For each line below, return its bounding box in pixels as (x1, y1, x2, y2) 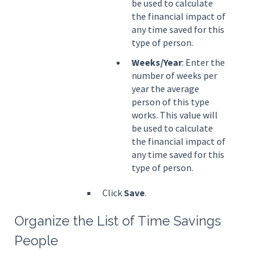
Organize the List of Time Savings (14, 213, 221, 229)
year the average (132, 83, 199, 95)
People (14, 233, 58, 249)
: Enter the (182, 56, 225, 69)
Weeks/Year (132, 56, 182, 69)
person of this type (132, 96, 209, 108)
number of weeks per (132, 69, 217, 82)
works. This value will (132, 109, 218, 121)
